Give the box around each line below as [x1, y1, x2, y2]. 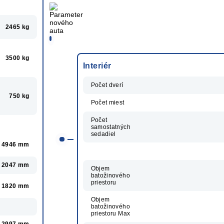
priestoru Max [90, 209, 130, 217]
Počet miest [90, 98, 124, 106]
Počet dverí [90, 81, 123, 88]
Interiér [83, 61, 111, 70]
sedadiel [90, 130, 116, 137]
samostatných [90, 123, 130, 130]
